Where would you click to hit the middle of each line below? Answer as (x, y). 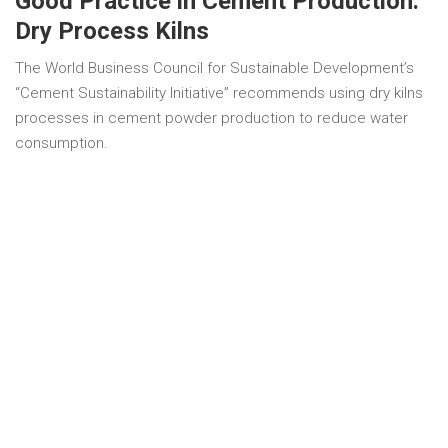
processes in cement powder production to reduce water (211, 118)
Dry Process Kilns (112, 31)
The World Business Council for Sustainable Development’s (214, 68)
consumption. (61, 143)
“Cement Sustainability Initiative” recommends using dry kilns (219, 93)
